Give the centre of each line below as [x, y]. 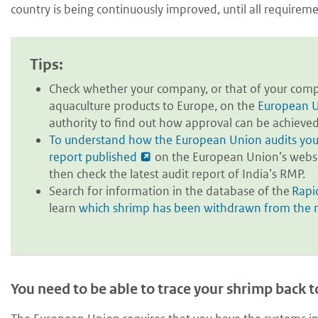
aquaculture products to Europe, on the [153, 106]
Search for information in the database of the [170, 191]
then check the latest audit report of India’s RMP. [177, 174]
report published [93, 157]
